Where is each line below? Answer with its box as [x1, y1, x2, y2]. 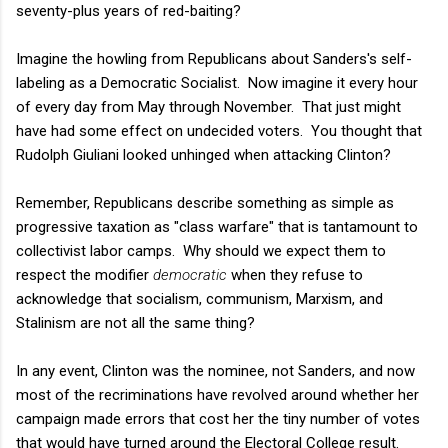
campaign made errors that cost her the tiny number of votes [16, 409, 420, 428]
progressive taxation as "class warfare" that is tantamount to [16, 217, 418, 236]
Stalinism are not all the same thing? [16, 313, 255, 332]
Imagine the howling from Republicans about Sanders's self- [16, 49, 412, 68]
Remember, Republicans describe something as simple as [16, 193, 394, 212]
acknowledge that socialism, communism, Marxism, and [16, 289, 383, 308]
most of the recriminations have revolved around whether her [16, 385, 419, 404]
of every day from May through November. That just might [16, 97, 401, 116]
